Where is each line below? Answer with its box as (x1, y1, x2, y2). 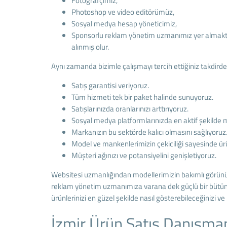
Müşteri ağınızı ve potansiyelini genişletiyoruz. (71, 149, 216, 161)
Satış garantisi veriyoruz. (71, 80, 149, 91)
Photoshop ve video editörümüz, (71, 6, 174, 18)
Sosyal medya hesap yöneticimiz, (71, 18, 177, 29)
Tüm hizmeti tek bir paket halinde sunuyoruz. (71, 91, 213, 103)
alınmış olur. (71, 41, 109, 53)
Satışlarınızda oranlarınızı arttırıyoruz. (71, 103, 188, 115)
